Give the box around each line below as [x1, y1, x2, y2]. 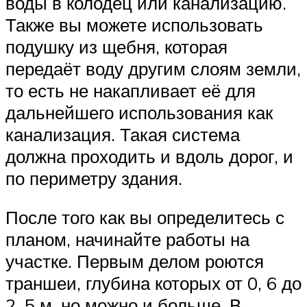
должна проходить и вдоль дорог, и [5, 145, 293, 167]
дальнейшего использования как [5, 101, 273, 123]
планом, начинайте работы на [5, 228, 249, 251]
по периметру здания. [5, 167, 182, 189]
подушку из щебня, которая [5, 35, 228, 58]
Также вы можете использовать [5, 13, 263, 36]
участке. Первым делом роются [5, 250, 264, 273]
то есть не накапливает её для [5, 79, 256, 101]
